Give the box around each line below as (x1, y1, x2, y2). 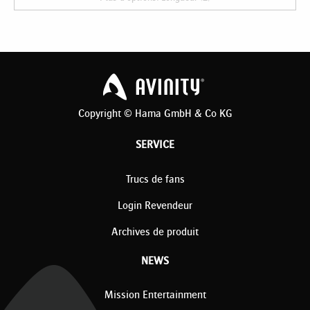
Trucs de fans (125, 172, 185, 185)
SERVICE (136, 138, 174, 151)
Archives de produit (111, 226, 199, 238)
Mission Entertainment (104, 289, 206, 301)
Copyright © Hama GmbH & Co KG (77, 107, 232, 119)
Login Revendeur (118, 199, 192, 212)
